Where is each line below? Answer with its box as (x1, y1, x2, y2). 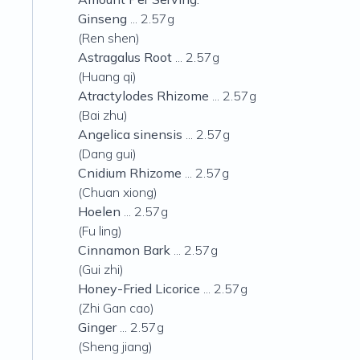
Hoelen (78, 203, 121, 219)
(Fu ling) (78, 223, 122, 239)
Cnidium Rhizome (78, 165, 182, 181)
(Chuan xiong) (78, 184, 157, 200)
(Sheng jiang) (78, 338, 153, 354)
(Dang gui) (78, 145, 137, 162)
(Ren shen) (78, 30, 140, 46)
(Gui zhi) (78, 261, 124, 277)
